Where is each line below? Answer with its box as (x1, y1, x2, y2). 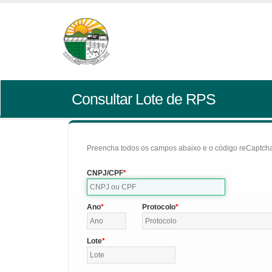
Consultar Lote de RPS (71, 90, 216, 107)
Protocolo (141, 203, 175, 211)
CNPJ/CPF (87, 169, 123, 177)
